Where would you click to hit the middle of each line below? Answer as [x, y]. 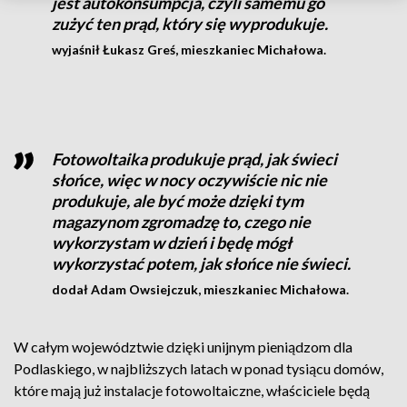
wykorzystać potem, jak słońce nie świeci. [201, 263]
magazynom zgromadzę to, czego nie [181, 222]
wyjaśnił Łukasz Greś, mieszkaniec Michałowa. [189, 50]
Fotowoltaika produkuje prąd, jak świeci [194, 159]
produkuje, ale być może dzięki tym [177, 201]
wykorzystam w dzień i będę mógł [171, 243]
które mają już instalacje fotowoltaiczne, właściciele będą [192, 390]
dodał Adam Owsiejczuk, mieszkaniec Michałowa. [200, 289]
